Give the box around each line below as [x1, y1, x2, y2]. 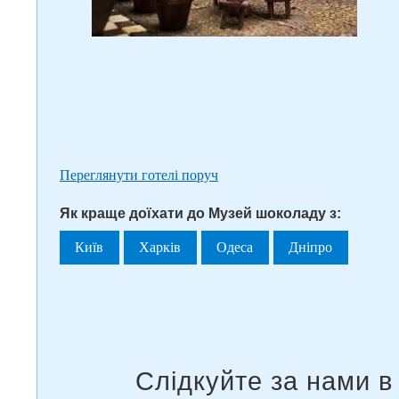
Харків [139, 239, 182, 255]
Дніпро [289, 239, 333, 255]
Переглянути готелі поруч [60, 167, 218, 183]
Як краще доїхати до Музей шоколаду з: [60, 206, 341, 221]
